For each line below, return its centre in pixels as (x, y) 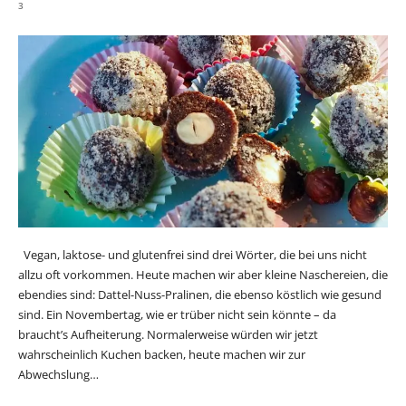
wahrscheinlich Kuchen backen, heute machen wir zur (162, 354)
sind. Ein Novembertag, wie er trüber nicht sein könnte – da (177, 314)
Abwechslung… (58, 374)
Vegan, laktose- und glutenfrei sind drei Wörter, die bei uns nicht (193, 254)
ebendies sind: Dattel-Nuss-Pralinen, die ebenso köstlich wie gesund (200, 294)
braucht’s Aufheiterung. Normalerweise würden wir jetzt (168, 334)
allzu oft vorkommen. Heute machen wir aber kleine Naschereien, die (203, 274)
